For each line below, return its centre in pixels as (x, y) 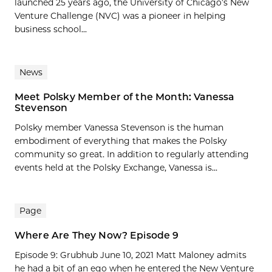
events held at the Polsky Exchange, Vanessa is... (116, 167)
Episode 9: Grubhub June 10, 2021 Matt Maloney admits (131, 255)
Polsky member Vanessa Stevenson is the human (119, 127)
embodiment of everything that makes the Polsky (121, 141)
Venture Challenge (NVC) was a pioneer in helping (120, 15)
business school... (51, 29)
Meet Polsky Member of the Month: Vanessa (124, 97)
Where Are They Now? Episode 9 (97, 235)
